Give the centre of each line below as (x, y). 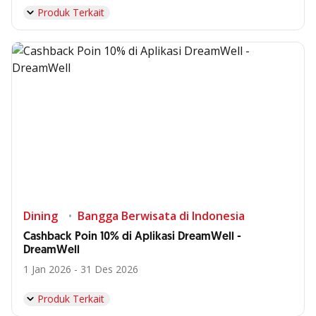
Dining (41, 216)
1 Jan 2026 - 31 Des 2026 (81, 269)
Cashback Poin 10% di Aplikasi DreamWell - (132, 237)
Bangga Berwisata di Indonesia (161, 216)
